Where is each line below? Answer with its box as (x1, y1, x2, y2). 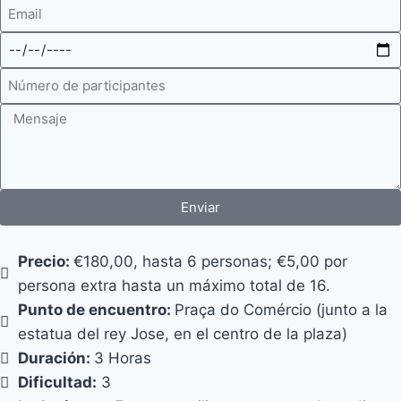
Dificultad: (18, 372, 97, 391)
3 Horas (94, 348, 151, 367)
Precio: (18, 252, 73, 270)
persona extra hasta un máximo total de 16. (18, 276, 330, 294)
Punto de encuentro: (18, 300, 175, 319)
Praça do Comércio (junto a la (175, 300, 388, 319)
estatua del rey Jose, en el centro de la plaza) (18, 324, 347, 343)
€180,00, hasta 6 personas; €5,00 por (73, 252, 347, 270)
